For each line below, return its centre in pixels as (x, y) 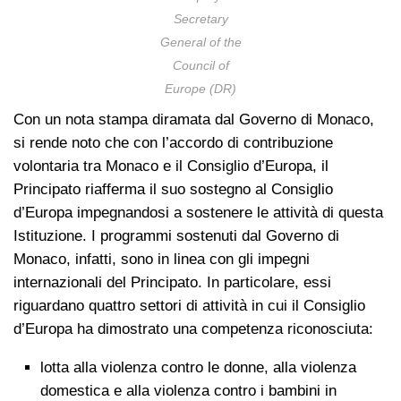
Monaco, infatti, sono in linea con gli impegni (162, 259)
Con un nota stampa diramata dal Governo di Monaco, (194, 119)
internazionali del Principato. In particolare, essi (172, 282)
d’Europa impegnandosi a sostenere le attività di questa (198, 212)
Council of (200, 65)
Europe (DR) (200, 89)
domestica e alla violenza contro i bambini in (188, 390)
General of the (200, 42)
